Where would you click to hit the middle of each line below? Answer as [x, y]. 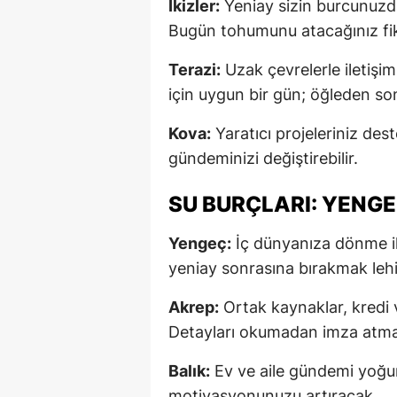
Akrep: [194, 307]
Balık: [189, 370]
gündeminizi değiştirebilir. [263, 158]
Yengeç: [200, 243]
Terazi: [195, 69]
